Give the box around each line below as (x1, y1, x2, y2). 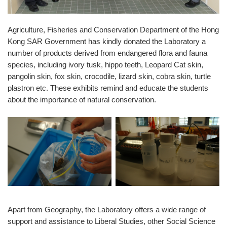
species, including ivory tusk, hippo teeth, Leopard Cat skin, (8, 60, 203, 69)
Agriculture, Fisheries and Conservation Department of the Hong (8, 25, 219, 34)
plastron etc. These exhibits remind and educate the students (8, 84, 208, 93)
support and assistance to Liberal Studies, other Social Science (8, 217, 215, 226)
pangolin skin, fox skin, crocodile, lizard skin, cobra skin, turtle (8, 72, 211, 81)
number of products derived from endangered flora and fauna (8, 49, 207, 58)
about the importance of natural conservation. (8, 95, 156, 104)
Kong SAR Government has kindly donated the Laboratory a (8, 37, 206, 46)
